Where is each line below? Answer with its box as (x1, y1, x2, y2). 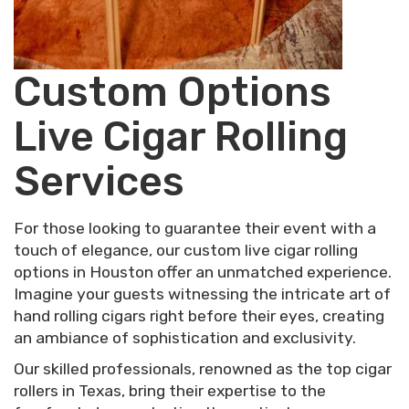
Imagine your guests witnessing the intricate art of (14, 284, 391, 303)
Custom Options (14, 67, 331, 116)
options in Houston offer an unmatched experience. (14, 262, 392, 281)
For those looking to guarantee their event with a (14, 218, 376, 237)
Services (14, 156, 184, 205)
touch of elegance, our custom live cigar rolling (14, 240, 358, 259)
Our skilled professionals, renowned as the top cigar (14, 359, 392, 378)
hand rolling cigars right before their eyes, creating (14, 306, 384, 325)
